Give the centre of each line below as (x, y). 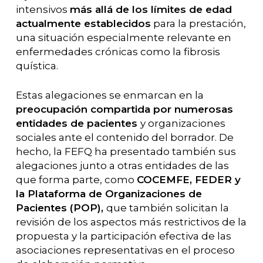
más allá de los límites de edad (151, 9)
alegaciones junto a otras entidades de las (122, 165)
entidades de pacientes (78, 123)
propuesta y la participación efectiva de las (123, 236)
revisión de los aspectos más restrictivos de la (131, 222)
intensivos (43, 9)
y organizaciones (183, 123)
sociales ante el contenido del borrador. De (124, 137)
